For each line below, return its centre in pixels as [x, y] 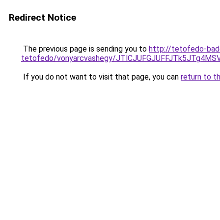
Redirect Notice [42, 17]
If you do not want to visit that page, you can [101, 77]
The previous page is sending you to [85, 49]
